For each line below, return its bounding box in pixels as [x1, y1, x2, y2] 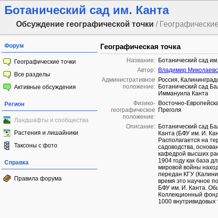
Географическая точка [100, 42, 181, 51]
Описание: [126, 123, 155, 130]
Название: [127, 57, 155, 64]
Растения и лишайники [14, 129, 78, 136]
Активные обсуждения [14, 84, 76, 91]
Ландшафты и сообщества [14, 117, 89, 124]
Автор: [137, 67, 155, 73]
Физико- [133, 100, 155, 107]
